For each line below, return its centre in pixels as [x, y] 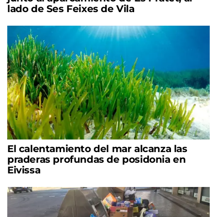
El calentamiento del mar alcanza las [97, 148]
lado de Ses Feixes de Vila [71, 8]
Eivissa [24, 170]
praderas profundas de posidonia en [97, 159]
